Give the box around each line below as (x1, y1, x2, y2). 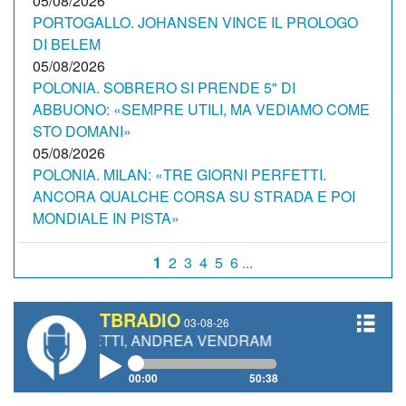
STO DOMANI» (33, 121, 131, 141)
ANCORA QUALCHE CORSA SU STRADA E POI (33, 186, 355, 207)
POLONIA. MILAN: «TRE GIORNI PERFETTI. (33, 164, 326, 185)
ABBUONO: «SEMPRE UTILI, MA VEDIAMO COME (33, 99, 370, 120)
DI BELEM (33, 34, 101, 54)
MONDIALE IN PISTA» (33, 208, 179, 228)
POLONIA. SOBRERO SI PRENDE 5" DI (33, 77, 295, 98)
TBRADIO (100, 306, 181, 333)
